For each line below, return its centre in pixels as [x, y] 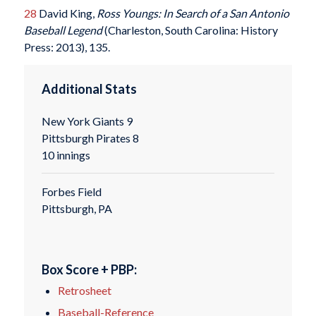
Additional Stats [89, 89]
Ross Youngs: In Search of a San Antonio [193, 13]
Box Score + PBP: [89, 269]
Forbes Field [71, 192]
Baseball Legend [63, 30]
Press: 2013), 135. [67, 47]
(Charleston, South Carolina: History [190, 30]
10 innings [66, 154]
